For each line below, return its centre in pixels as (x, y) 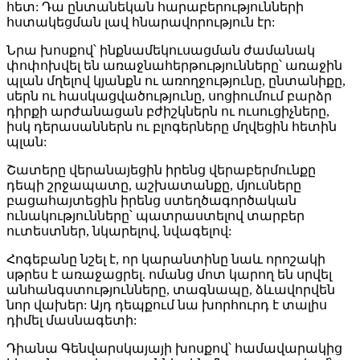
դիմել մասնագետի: (72, 320)
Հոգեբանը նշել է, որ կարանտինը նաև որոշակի (166, 259)
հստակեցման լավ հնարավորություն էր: (141, 22)
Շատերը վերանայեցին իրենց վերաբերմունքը (161, 170)
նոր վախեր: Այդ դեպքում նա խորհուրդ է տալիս (167, 305)
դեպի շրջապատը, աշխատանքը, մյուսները (154, 185)
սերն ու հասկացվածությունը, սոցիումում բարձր (169, 96)
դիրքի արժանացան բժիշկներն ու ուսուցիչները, (168, 111)
